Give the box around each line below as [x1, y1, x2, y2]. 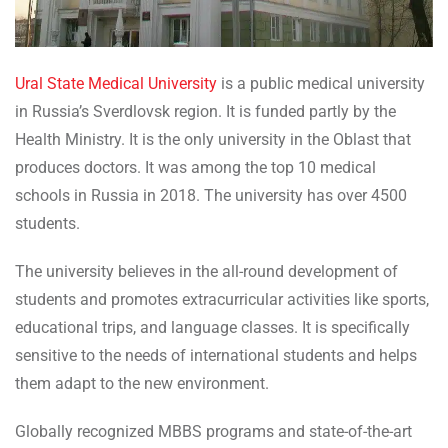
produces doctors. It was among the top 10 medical [15, 158, 376, 178]
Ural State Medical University [15, 74, 217, 94]
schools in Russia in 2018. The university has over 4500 [15, 186, 407, 206]
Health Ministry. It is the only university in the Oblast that [15, 130, 411, 150]
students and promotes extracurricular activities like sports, [15, 290, 429, 310]
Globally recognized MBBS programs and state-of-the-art [15, 422, 412, 442]
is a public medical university [217, 74, 425, 94]
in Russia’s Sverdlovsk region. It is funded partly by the [15, 102, 396, 122]
